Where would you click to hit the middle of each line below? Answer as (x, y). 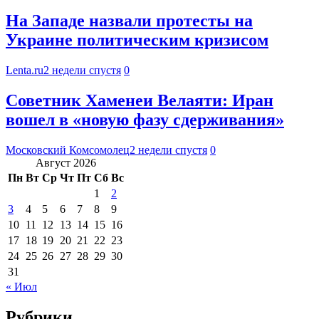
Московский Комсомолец (68, 150)
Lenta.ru (25, 70)
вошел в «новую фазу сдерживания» (145, 120)
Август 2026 (66, 162)
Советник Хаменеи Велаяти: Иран (140, 101)
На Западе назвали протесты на (129, 21)
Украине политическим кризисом (137, 40)
